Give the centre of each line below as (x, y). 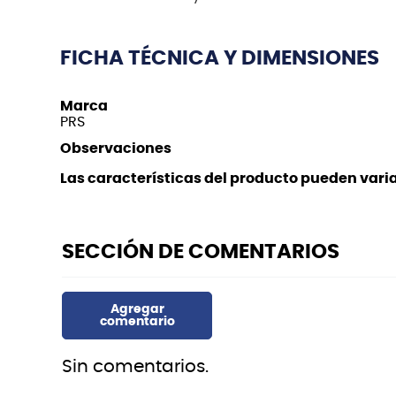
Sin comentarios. (135, 366)
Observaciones (116, 148)
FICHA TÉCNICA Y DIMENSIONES (220, 58)
